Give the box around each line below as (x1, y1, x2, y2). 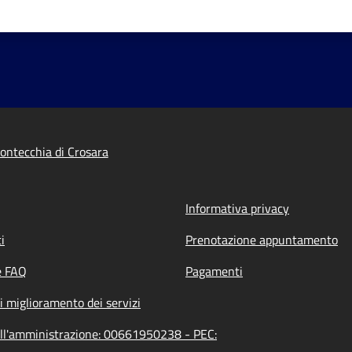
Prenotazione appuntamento (185, 230, 338, 249)
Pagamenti (185, 262, 243, 280)
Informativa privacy (185, 199, 289, 218)
